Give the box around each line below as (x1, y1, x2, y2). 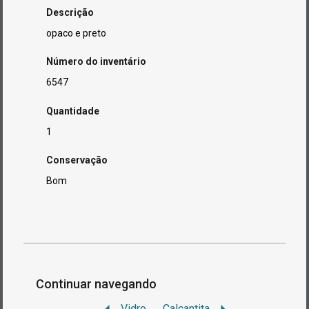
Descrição (46, 6, 94, 18)
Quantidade (46, 105, 100, 117)
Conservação (46, 154, 108, 166)
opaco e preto (46, 27, 107, 39)
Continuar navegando (36, 276, 160, 291)
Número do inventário (46, 56, 147, 68)
